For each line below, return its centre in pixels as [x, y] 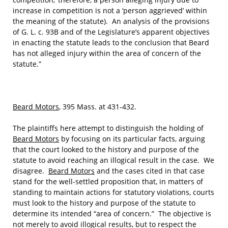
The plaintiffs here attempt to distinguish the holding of [108, 128]
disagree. [31, 171]
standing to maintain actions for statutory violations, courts [113, 192]
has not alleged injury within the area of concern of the [107, 53]
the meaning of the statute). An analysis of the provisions [111, 21]
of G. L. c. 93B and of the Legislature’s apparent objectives [111, 32]
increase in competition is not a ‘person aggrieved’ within [110, 10]
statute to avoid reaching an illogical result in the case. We [113, 160]
